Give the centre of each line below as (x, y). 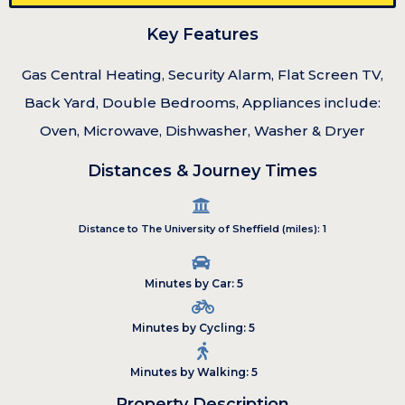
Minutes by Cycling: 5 (193, 327)
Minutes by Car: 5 (193, 283)
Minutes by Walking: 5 (193, 372)
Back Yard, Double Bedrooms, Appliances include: (202, 102)
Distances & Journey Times (202, 170)
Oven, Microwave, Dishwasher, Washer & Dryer (202, 130)
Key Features (202, 34)
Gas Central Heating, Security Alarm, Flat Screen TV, (202, 74)
